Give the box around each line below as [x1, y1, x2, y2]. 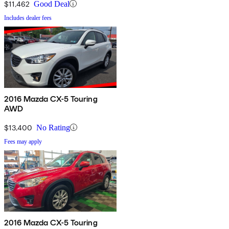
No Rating [36, 123, 70, 132]
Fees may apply [4, 138, 42, 145]
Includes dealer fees [4, 14, 52, 21]
